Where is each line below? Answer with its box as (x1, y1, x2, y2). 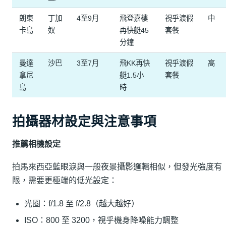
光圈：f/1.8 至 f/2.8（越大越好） (24, 199, 139, 208)
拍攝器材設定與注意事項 (12, 115, 156, 129)
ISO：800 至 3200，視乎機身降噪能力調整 (24, 215, 179, 224)
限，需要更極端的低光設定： (12, 176, 117, 185)
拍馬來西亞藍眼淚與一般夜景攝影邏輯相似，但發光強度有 (12, 162, 222, 172)
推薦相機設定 (12, 139, 61, 148)
